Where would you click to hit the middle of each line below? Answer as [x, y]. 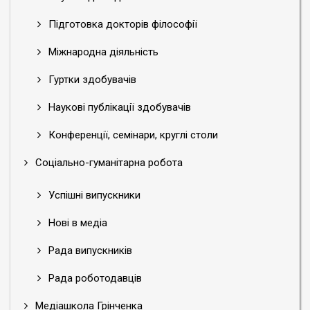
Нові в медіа [76, 223]
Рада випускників [89, 250]
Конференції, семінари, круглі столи [132, 135]
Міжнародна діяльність [102, 52]
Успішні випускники [93, 195]
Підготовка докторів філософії [121, 24]
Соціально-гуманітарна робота [108, 163]
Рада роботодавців [94, 278]
